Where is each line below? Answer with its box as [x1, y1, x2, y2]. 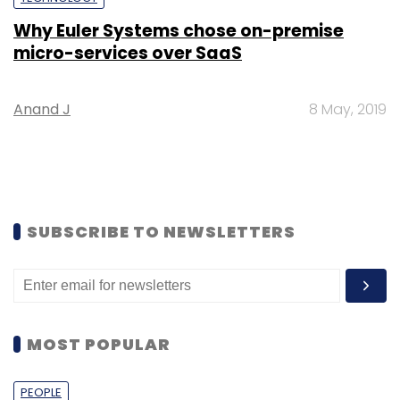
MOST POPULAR [27, 332, 171, 355]
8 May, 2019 [309, 98, 387, 120]
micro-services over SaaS [13, 40, 242, 65]
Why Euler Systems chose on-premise [13, 18, 344, 43]
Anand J [13, 98, 71, 120]
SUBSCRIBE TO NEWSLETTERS [27, 220, 296, 243]
